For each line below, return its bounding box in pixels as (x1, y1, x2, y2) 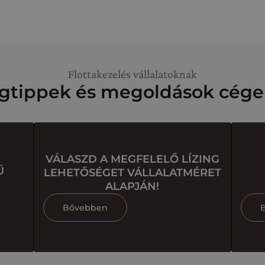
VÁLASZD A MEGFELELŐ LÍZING (45, 153, 219, 166)
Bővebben (62, 202, 108, 213)
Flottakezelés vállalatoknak (68, 67, 197, 80)
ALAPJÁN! (105, 180, 160, 193)
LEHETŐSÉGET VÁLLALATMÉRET (43, 166, 221, 179)
